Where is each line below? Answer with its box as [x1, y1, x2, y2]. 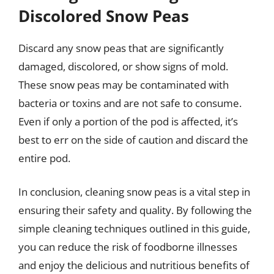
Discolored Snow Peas [18, 4, 189, 27]
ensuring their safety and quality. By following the [18, 203, 252, 217]
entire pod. [18, 150, 70, 165]
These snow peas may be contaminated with [18, 77, 229, 92]
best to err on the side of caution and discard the [18, 132, 248, 147]
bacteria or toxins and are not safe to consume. [18, 95, 242, 110]
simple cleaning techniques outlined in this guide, [18, 221, 250, 235]
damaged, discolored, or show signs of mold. [18, 59, 228, 73]
